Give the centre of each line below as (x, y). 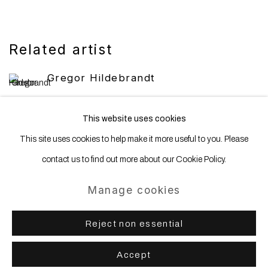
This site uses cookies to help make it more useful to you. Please (134, 139)
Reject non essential (134, 224)
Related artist (61, 50)
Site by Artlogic (44, 217)
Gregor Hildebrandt (101, 78)
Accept (134, 255)
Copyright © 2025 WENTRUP (75, 197)
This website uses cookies (134, 118)
